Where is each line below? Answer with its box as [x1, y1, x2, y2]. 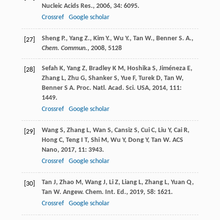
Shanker [88, 75, 112, 82]
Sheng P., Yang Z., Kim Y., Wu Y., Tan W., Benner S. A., [41, 35, 193, 43]
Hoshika [127, 65, 151, 73]
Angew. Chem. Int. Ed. [62, 189, 126, 196]
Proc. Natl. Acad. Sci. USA [76, 84, 149, 92]
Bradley [88, 65, 111, 73]
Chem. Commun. [41, 45, 87, 53]
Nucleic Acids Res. [41, 2, 93, 10]
